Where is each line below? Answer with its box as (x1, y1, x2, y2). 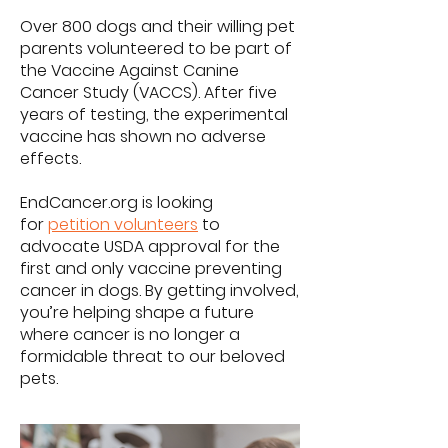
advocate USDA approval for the (20, 235, 280, 258)
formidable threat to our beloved (20, 345, 285, 368)
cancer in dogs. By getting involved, (20, 279, 299, 302)
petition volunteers (48, 213, 198, 236)
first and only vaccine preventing (20, 257, 282, 280)
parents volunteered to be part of (20, 37, 292, 60)
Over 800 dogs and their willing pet (20, 15, 295, 38)
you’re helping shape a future (20, 301, 254, 324)
